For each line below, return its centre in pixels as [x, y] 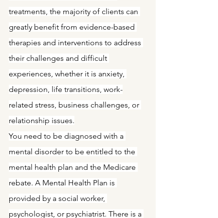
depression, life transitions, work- [66, 89]
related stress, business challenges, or [75, 105]
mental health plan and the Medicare [73, 167]
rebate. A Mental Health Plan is [63, 183]
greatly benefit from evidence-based [73, 27]
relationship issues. [42, 120]
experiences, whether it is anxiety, [68, 74]
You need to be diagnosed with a [67, 136]
